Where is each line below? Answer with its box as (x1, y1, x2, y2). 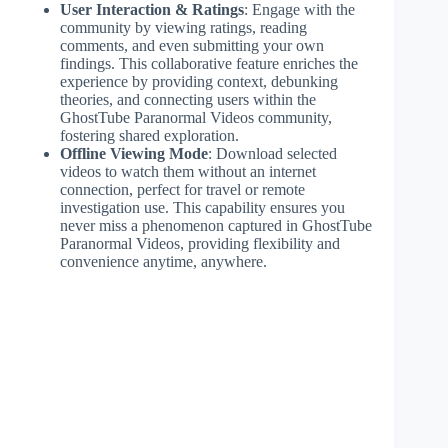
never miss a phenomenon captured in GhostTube (60, 216, 372, 234)
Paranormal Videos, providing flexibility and (60, 234, 340, 252)
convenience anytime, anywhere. (60, 252, 267, 270)
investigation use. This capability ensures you (60, 198, 345, 216)
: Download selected (208, 144, 337, 162)
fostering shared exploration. (60, 126, 239, 144)
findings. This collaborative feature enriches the (60, 54, 358, 72)
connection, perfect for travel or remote (60, 180, 305, 198)
